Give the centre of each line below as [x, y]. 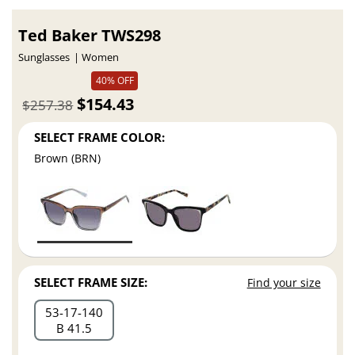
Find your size [284, 283]
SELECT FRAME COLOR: [100, 137]
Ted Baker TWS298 [90, 36]
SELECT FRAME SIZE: [91, 282]
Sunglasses [44, 58]
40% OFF [115, 81]
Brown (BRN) [68, 158]
